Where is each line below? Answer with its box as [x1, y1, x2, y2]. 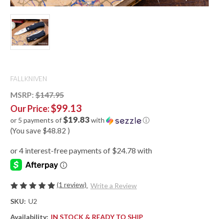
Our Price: [10, 103, 51, 114]
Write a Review [90, 181, 137, 190]
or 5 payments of [10, 116, 63, 125]
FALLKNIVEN [10, 75, 47, 83]
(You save [10, 126, 41, 135]
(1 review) [57, 180, 88, 189]
